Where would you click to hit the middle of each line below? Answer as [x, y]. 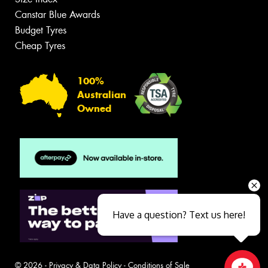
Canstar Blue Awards [57, 14]
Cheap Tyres [40, 45]
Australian [102, 95]
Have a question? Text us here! [179, 215]
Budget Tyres [41, 30]
